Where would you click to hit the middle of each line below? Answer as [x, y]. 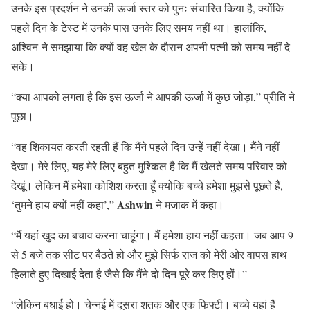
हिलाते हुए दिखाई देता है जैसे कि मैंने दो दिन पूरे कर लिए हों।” [129, 273]
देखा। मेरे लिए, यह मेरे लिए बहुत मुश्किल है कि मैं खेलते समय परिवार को [149, 165]
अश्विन [25, 46]
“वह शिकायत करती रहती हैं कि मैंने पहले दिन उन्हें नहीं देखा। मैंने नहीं [145, 146]
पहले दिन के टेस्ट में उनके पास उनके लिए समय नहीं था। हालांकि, [139, 27]
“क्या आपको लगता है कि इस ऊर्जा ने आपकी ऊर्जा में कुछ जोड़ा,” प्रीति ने [153, 96]
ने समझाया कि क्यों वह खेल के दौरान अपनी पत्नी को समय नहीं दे [166, 46]
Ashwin [135, 204]
